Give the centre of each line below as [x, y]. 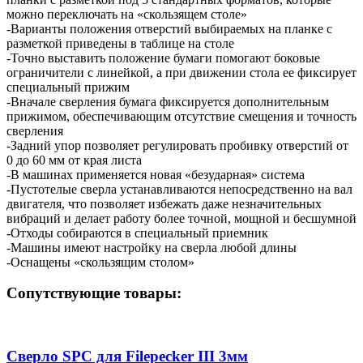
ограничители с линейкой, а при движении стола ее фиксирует [181, 72]
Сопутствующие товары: [94, 293]
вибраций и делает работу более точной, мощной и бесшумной [181, 218]
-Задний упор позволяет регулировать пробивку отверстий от [177, 145]
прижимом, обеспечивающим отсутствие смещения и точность [181, 116]
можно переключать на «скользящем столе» [127, 14]
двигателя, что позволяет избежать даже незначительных [164, 203]
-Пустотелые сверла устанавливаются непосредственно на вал [179, 189]
